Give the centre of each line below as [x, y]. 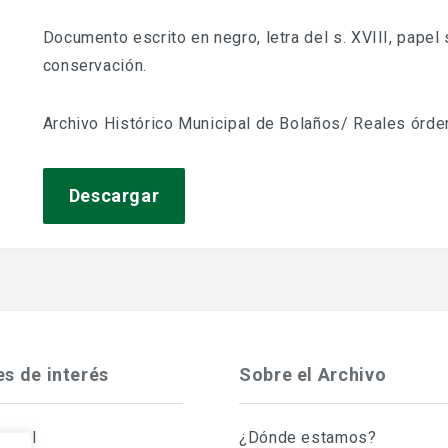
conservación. [94, 65]
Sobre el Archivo [313, 374]
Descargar [114, 195]
